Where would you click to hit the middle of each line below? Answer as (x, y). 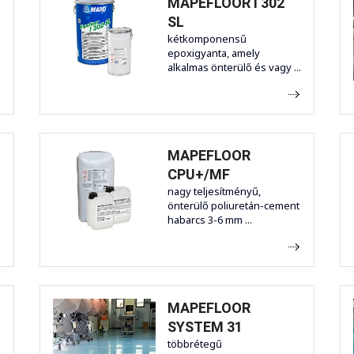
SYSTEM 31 (205, 327)
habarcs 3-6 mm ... (210, 220)
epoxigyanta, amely (214, 53)
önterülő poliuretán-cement (233, 206)
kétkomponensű (207, 39)
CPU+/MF (199, 175)
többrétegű (195, 344)
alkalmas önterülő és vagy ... (234, 68)
